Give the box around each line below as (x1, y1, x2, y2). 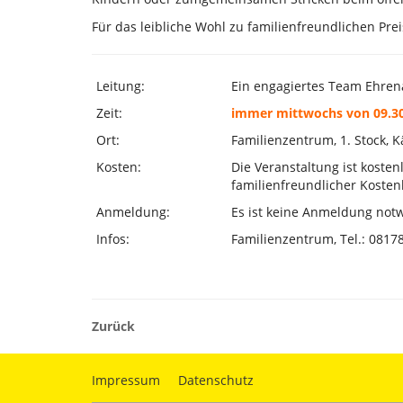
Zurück (92, 318, 135, 335)
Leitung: (96, 77, 145, 94)
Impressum (92, 372, 160, 389)
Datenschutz (178, 372, 254, 389)
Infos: (96, 230, 130, 247)
